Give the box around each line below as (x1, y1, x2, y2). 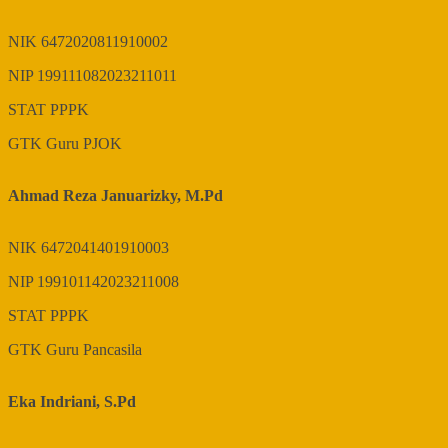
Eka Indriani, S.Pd (8, 393, 136, 411)
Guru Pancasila (46, 341, 142, 359)
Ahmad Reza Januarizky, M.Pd (8, 187, 223, 205)
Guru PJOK (46, 135, 122, 153)
